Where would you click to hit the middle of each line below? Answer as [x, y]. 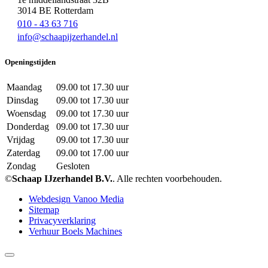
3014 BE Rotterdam [55, 11]
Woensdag [26, 114]
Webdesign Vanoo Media [76, 199]
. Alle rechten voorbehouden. [167, 179]
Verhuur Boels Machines [75, 232]
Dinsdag [22, 100]
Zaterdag [23, 153]
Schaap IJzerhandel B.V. [62, 179]
